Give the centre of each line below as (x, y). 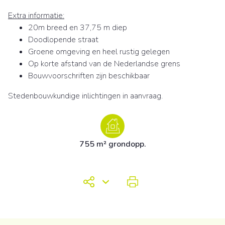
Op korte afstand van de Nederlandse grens (104, 64)
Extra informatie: (36, 16)
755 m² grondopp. (113, 144)
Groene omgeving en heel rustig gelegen (99, 52)
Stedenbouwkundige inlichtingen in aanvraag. (85, 96)
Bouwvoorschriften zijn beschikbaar (89, 76)
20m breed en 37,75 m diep (78, 28)
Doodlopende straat (63, 40)
